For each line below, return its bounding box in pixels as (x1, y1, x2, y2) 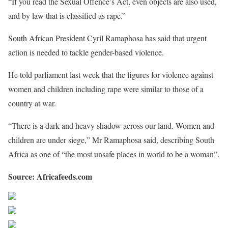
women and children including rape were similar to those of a (8, 83, 204, 94)
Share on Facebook (46, 193, 107, 204)
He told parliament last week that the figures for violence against (8, 69, 213, 80)
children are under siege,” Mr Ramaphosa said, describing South (8, 134, 214, 145)
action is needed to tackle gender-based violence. (8, 46, 164, 58)
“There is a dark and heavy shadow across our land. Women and (8, 120, 214, 131)
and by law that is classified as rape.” (8, 10, 126, 21)
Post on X (39, 207, 71, 218)
